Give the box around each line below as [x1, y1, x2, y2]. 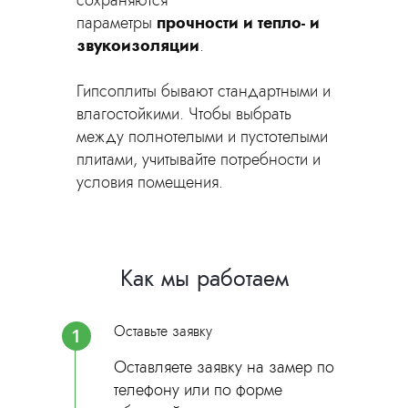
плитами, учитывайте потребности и [76, 148, 321, 171]
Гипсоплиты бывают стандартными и [76, 79, 331, 103]
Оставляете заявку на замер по [113, 355, 334, 379]
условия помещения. [76, 170, 223, 194]
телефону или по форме [113, 378, 282, 402]
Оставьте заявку [113, 321, 212, 342]
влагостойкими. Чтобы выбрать [76, 102, 291, 126]
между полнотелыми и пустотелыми [76, 125, 328, 148]
